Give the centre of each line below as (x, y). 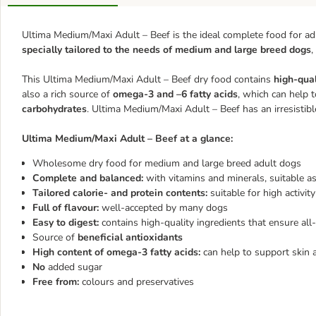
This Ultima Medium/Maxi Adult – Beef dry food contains (148, 79)
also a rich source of (67, 94)
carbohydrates (54, 109)
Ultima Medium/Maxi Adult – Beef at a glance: (127, 139)
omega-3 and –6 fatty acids (175, 94)
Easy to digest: (66, 223)
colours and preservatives (136, 282)
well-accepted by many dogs (163, 208)
